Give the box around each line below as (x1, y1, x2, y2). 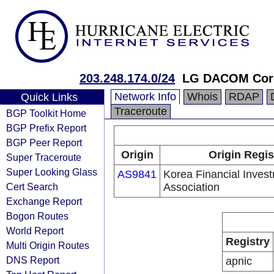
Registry (226, 235, 270, 248)
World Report (6, 225, 64, 236)
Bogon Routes (6, 210, 68, 221)
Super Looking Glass (6, 166, 97, 177)
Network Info (114, 91, 176, 103)
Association (163, 181, 220, 193)
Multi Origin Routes (6, 240, 89, 251)
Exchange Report (6, 196, 82, 207)
